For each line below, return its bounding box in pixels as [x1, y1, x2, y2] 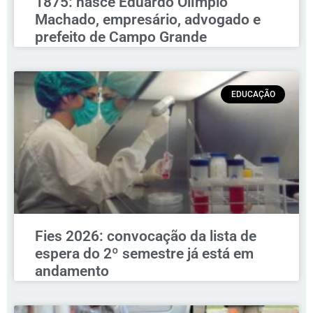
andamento [35, 262, 109, 279]
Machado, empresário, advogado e [35, 10, 261, 28]
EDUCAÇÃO [231, 89, 275, 99]
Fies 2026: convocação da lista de [35, 227, 256, 245]
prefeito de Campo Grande [35, 28, 207, 45]
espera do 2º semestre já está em [35, 245, 254, 262]
